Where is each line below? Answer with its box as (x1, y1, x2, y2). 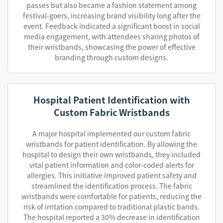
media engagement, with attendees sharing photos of (23, 31, 200, 41)
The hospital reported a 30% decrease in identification (23, 212, 200, 222)
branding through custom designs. (55, 52, 168, 62)
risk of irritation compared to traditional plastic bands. (23, 202, 200, 212)
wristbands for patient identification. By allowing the (26, 139, 197, 149)
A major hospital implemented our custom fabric (32, 128, 191, 138)
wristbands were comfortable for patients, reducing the (21, 191, 202, 201)
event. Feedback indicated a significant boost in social (23, 21, 200, 31)
